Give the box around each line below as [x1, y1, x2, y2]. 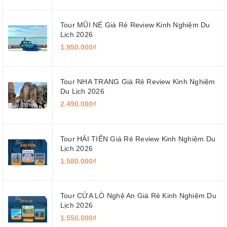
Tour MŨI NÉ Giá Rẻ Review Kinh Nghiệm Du [60, 20, 210, 29]
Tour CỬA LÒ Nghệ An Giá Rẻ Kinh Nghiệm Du [60, 192, 216, 200]
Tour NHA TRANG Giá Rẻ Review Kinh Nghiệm [60, 78, 215, 86]
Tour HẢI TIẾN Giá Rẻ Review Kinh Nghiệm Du [60, 134, 216, 143]
